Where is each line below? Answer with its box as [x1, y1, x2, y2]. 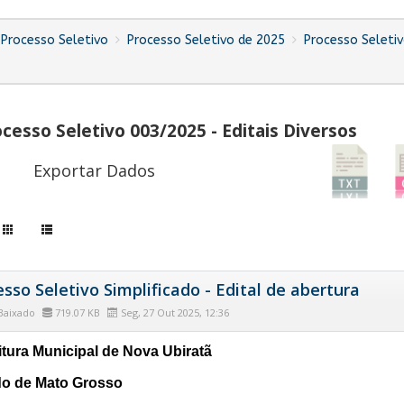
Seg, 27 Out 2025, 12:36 [117, 305, 229, 319]
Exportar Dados [33, 160, 156, 182]
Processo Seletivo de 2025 [127, 32, 285, 48]
